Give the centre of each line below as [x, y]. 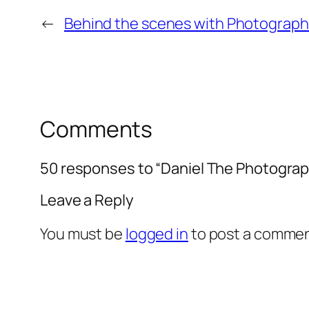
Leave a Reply [87, 200]
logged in [157, 233]
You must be [83, 233]
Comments [97, 129]
